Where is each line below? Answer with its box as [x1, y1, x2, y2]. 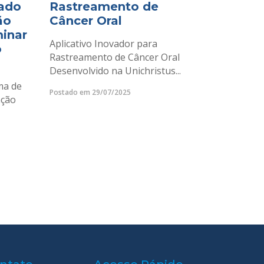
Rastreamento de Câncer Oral [49, 51, 180, 64]
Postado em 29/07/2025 [49, 87, 131, 98]
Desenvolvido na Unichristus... [49, 64, 181, 78]
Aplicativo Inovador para [49, 37, 157, 51]
